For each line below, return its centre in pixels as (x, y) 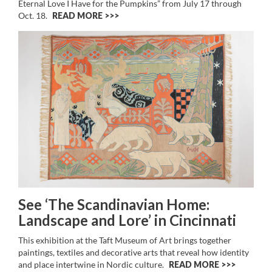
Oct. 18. (34, 15)
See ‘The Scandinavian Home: (114, 205)
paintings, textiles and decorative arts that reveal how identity (134, 253)
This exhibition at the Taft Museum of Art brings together (125, 240)
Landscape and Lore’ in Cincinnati (127, 220)
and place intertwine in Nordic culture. (92, 265)
